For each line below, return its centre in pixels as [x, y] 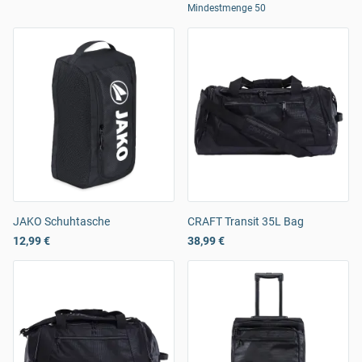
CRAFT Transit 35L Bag [246, 222]
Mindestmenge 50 [227, 8]
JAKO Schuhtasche [61, 222]
